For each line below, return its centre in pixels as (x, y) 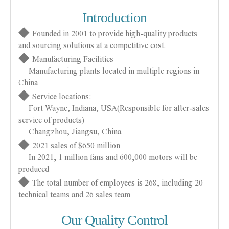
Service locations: (62, 96)
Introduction (114, 18)
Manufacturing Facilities (73, 59)
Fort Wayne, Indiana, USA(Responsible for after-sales (114, 108)
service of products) (51, 120)
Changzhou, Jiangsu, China (70, 132)
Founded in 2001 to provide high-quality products (115, 33)
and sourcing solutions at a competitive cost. (92, 45)
